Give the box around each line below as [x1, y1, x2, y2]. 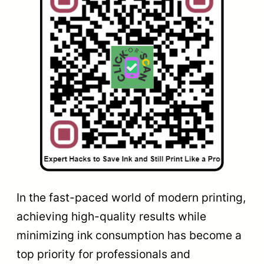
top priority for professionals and [16, 246, 190, 261]
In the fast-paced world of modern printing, [16, 190, 246, 204]
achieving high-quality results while [16, 209, 206, 223]
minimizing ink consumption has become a [16, 227, 242, 242]
